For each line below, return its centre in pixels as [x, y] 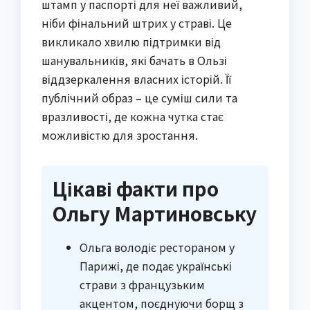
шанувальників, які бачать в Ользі [134, 60]
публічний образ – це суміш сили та [139, 97]
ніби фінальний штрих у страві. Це [137, 22]
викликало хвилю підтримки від [131, 41]
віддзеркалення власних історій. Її [136, 79]
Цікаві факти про [135, 188]
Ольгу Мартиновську [154, 213]
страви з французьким [142, 284]
